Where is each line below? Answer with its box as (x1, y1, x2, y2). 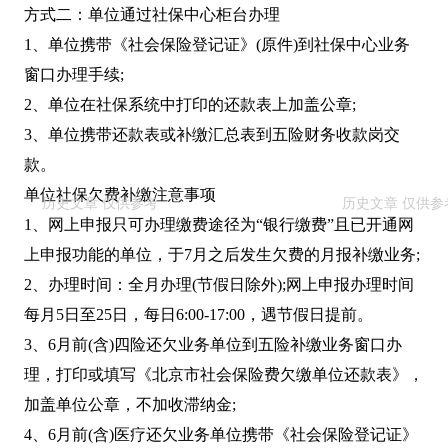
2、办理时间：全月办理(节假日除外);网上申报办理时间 (24, 276, 414, 294)
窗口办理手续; (24, 66, 124, 84)
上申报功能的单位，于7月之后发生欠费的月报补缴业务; (24, 246, 420, 264)
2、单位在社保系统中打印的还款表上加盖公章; (24, 96, 356, 114)
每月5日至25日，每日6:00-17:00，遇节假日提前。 (24, 306, 373, 324)
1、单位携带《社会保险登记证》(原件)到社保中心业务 (24, 36, 410, 54)
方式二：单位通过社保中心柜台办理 (24, 6, 280, 24)
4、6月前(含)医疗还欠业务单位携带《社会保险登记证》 (24, 426, 418, 444)
